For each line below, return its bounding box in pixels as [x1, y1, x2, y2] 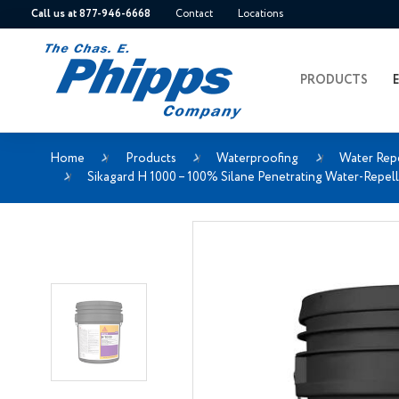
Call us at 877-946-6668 [31, 6, 151, 22]
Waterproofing [216, 149, 299, 167]
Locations [238, 6, 284, 22]
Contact [175, 6, 214, 22]
